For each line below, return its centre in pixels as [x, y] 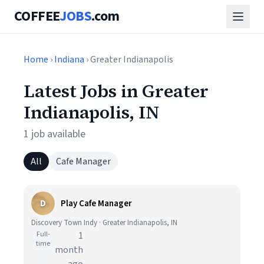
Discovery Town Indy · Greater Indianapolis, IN [104, 223]
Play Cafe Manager [96, 203]
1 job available [55, 134]
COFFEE [37, 16]
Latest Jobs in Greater [116, 91]
